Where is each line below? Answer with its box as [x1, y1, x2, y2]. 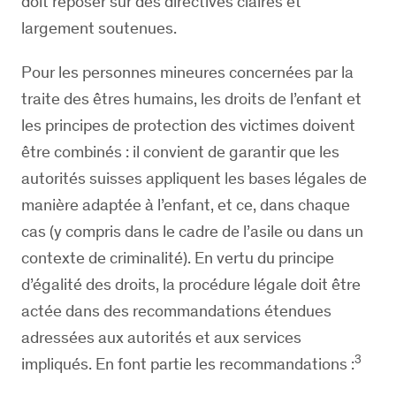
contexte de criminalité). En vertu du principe [21, 247, 334, 268]
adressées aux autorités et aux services [21, 327, 301, 347]
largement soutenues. [21, 18, 177, 38]
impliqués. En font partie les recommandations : [21, 354, 354, 374]
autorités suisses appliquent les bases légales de [21, 168, 367, 188]
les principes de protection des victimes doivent [21, 115, 355, 135]
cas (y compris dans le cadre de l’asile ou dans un [21, 221, 363, 241]
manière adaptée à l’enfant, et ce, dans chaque [21, 194, 350, 215]
